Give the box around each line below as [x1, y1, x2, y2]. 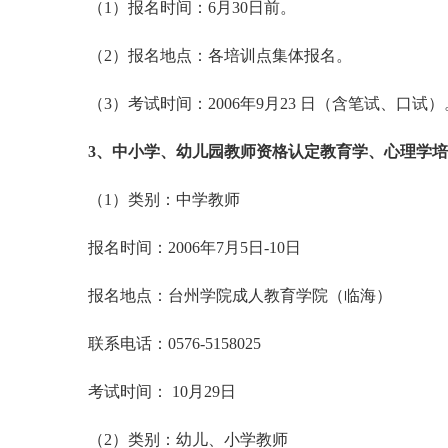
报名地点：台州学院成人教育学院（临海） [72, 287, 392, 304]
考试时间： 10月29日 [72, 383, 236, 400]
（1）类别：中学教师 [72, 191, 240, 208]
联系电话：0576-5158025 [72, 335, 261, 352]
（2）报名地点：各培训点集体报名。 [72, 47, 352, 64]
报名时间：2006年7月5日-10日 [72, 239, 301, 256]
